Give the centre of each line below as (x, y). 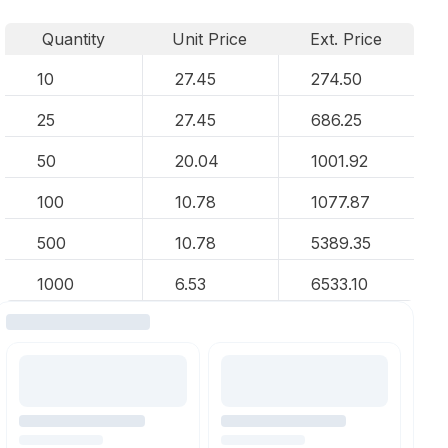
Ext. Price (346, 39)
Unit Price (210, 39)
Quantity (73, 39)
